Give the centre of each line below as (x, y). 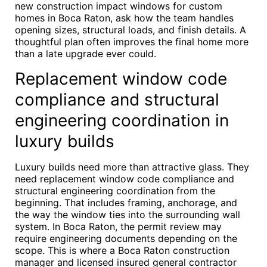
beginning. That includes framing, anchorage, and (126, 203)
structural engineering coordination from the (115, 191)
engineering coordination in (122, 120)
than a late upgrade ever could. (86, 54)
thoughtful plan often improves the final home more (132, 42)
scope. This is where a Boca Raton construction (122, 250)
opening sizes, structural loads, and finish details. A (131, 30)
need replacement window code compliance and (125, 179)
